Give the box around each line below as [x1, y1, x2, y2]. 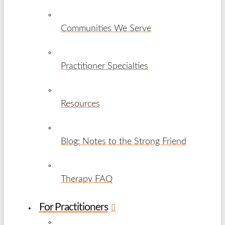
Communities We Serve [61, 24, 151, 33]
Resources [61, 99, 100, 108]
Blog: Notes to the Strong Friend [61, 137, 186, 146]
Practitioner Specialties [61, 62, 148, 71]
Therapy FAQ [61, 175, 113, 184]
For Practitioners [39, 202, 108, 213]
